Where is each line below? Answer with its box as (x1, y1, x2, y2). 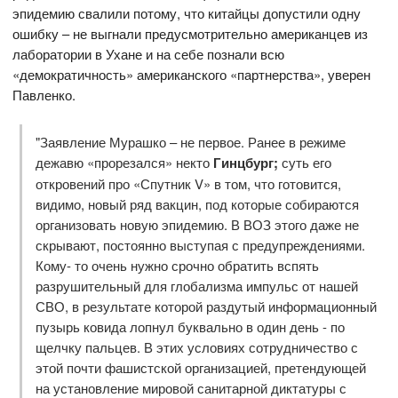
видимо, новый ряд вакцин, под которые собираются (35, 194, 359, 213)
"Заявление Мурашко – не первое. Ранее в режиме (35, 131, 346, 151)
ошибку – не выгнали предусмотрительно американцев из (12, 24, 369, 44)
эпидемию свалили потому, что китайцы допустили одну (12, 4, 362, 23)
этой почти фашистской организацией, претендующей (35, 357, 366, 377)
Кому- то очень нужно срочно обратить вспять (35, 255, 319, 275)
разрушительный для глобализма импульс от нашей (35, 275, 358, 295)
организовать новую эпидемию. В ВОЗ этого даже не (35, 214, 359, 234)
